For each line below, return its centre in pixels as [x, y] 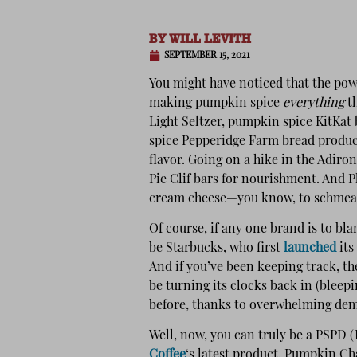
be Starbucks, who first [216, 248]
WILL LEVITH [208, 38]
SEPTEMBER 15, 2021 [207, 55]
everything [314, 103]
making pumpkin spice [216, 103]
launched [310, 248]
